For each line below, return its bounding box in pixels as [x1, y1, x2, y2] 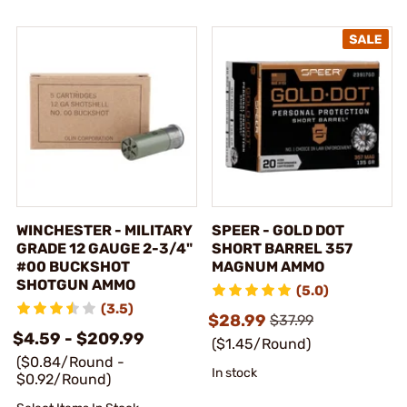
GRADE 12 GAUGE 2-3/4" [16, 239, 193, 257]
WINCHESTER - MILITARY [16, 221, 193, 239]
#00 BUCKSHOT [16, 257, 130, 275]
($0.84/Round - [16, 352, 124, 371]
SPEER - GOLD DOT [212, 221, 344, 239]
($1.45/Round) [212, 334, 311, 352]
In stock [212, 364, 257, 381]
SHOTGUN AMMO [16, 275, 135, 293]
